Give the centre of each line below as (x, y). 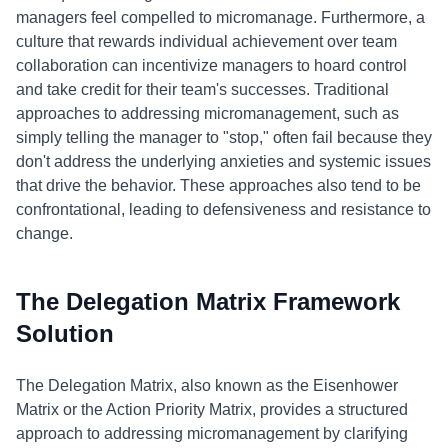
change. (44, 233)
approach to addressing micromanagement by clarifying (212, 433)
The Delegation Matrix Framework (208, 301)
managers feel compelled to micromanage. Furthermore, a (220, 17)
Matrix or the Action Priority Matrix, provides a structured (212, 409)
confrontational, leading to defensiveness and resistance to (223, 209)
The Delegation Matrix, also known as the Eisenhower (207, 385)
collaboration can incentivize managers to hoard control (211, 65)
